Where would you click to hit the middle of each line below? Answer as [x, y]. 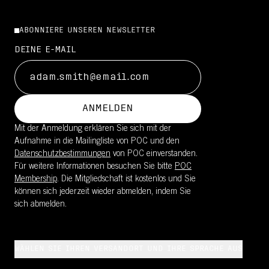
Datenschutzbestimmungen [62, 154]
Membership [36, 180]
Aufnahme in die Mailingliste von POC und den [97, 142]
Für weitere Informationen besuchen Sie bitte [95, 167]
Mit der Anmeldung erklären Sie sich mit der [93, 129]
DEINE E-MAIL [45, 50]
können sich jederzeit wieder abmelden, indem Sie [103, 192]
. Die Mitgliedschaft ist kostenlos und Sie [126, 180]
